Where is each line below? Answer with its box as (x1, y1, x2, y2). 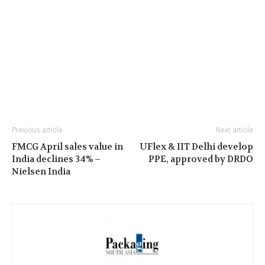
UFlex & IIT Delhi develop (140, 141, 253, 153)
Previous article (12, 126, 63, 135)
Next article (216, 126, 253, 135)
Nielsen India (12, 166, 70, 178)
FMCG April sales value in (12, 141, 123, 153)
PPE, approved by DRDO (148, 153, 253, 166)
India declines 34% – (12, 153, 101, 166)
